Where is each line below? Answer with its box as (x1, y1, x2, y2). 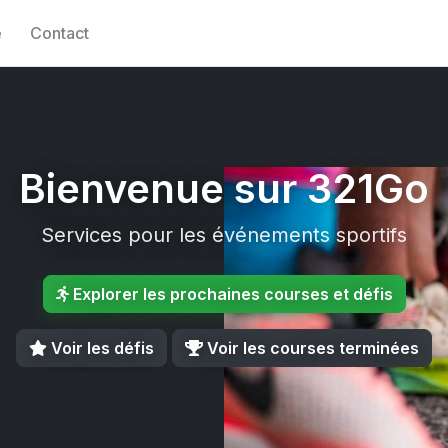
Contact (30, 23, 90, 43)
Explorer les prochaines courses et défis (68, 284, 393, 304)
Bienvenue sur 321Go (19, 164, 429, 213)
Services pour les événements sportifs (41, 223, 407, 247)
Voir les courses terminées (203, 338, 419, 358)
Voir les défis (47, 338, 154, 358)
